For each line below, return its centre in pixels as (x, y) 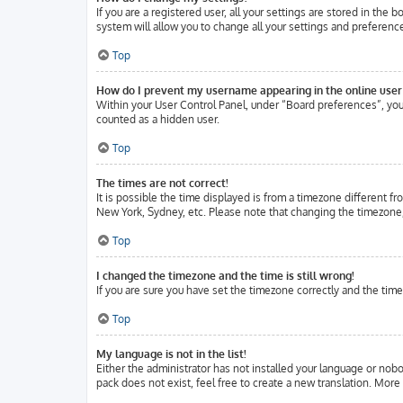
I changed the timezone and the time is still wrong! (225, 276)
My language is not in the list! (171, 354)
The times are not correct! (162, 183)
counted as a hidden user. (158, 119)
